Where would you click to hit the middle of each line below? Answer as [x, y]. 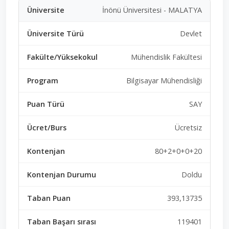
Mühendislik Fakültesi [166, 57]
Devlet [191, 33]
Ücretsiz [188, 127]
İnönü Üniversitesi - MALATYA [152, 10]
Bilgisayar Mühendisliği [164, 80]
